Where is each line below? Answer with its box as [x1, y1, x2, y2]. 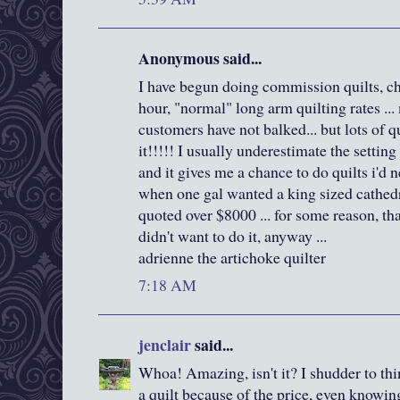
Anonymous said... [138, 46, 262, 71]
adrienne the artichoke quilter [138, 246, 326, 269]
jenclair [138, 333, 191, 357]
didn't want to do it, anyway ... [138, 225, 327, 247]
